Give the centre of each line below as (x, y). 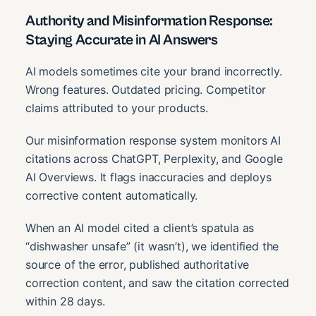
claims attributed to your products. (117, 108)
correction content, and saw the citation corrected (158, 282)
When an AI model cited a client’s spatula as (140, 227)
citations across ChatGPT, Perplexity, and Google (154, 158)
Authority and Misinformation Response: (150, 21)
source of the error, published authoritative (138, 264)
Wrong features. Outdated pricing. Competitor (146, 89)
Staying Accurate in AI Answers (122, 40)
